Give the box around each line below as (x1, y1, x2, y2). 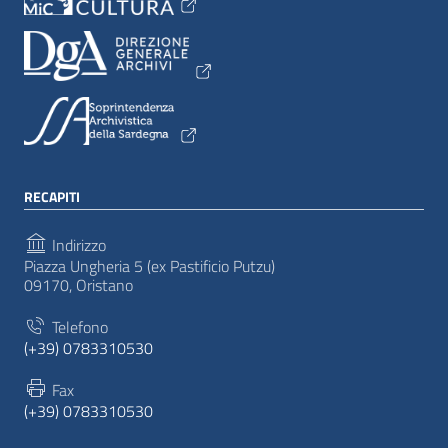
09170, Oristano (24, 273, 133, 298)
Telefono (48, 315, 108, 340)
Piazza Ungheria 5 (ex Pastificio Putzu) (24, 254, 275, 279)
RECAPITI (24, 186, 80, 208)
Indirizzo (48, 233, 106, 258)
